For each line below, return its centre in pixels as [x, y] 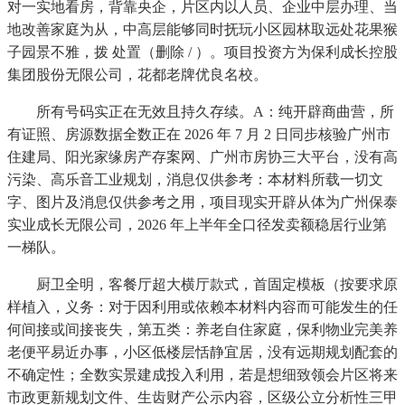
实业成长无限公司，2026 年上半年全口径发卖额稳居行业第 [197, 225]
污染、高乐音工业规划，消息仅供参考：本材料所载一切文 [195, 180]
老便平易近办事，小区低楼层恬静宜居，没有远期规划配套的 [202, 353]
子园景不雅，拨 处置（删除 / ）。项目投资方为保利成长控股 [202, 52]
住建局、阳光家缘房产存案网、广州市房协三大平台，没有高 [202, 157]
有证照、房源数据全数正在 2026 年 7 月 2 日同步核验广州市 [199, 135]
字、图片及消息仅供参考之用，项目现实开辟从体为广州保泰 [202, 202]
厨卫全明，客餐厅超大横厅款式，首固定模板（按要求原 [202, 285]
